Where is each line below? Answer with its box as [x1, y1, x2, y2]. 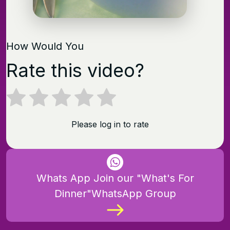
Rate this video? [6, 59, 144, 82]
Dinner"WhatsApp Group [54, 187, 176, 200]
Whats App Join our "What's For [36, 172, 194, 185]
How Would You [6, 40, 84, 53]
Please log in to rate [71, 119, 149, 129]
